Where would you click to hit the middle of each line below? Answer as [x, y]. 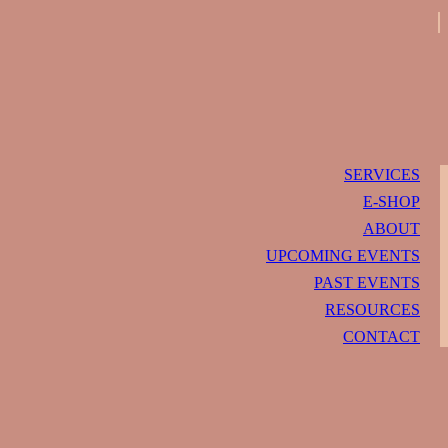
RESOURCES [372, 310]
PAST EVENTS [367, 283]
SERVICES [382, 175]
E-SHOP [391, 202]
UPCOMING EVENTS [343, 256]
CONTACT [381, 337]
